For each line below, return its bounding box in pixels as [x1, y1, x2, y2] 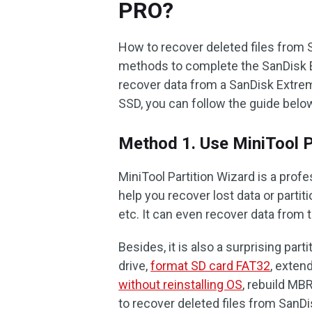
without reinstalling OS [118, 277, 243, 292]
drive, [118, 258, 151, 273]
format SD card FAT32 [150, 258, 271, 273]
